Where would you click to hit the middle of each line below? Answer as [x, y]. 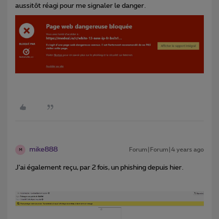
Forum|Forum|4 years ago [166, 150]
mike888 [44, 150]
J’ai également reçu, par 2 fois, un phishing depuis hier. [99, 168]
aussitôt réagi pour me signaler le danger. [80, 6]
